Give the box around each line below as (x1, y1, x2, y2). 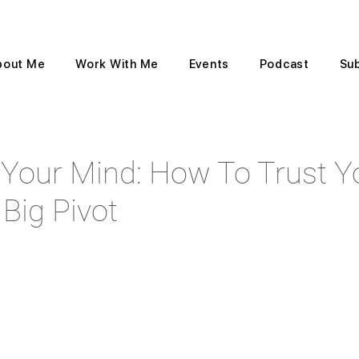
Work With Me (75, 57, 159, 71)
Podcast (259, 57, 309, 71)
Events (188, 57, 230, 71)
